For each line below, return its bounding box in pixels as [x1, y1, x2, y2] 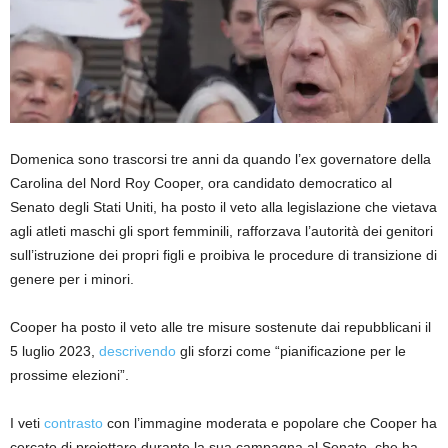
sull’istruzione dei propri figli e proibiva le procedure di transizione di [10, 247, 437, 264]
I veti [10, 415, 44, 432]
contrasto [44, 415, 103, 432]
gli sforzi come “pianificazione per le [176, 343, 406, 360]
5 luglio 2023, [10, 343, 99, 360]
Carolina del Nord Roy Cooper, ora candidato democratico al [10, 175, 392, 192]
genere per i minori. [10, 271, 134, 288]
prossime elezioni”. [10, 367, 129, 384]
